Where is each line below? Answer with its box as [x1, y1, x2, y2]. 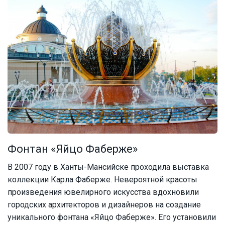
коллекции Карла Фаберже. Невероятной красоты [8, 175, 197, 185]
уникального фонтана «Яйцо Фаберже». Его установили [8, 212, 216, 222]
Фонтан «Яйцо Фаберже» [8, 143, 138, 156]
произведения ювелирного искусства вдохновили [8, 187, 199, 197]
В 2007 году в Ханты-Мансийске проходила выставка [8, 162, 209, 172]
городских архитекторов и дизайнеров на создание [8, 200, 201, 210]
